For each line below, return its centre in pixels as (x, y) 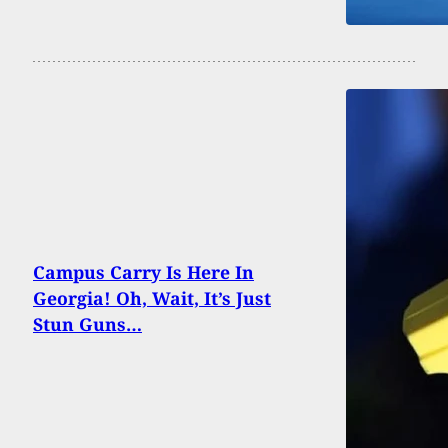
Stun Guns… (87, 323)
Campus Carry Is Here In (143, 271)
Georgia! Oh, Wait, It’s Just (152, 297)
